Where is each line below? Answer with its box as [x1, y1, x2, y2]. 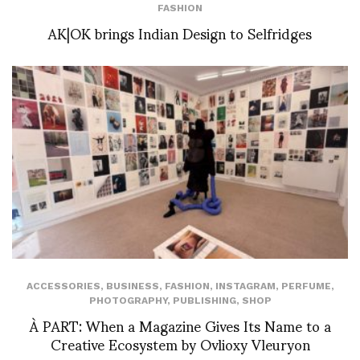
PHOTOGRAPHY [88, 294, 167, 306]
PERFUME [280, 280, 331, 292]
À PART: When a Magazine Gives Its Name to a [29, 303, 331, 346]
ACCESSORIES [26, 280, 100, 292]
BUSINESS [105, 280, 159, 292]
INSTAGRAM [215, 280, 276, 292]
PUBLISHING [172, 294, 236, 306]
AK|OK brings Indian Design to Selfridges [48, 11, 312, 55]
